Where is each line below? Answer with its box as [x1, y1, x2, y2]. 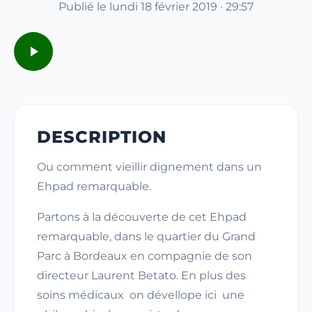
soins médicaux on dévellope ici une [37, 288, 244, 302]
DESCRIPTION [37, 127, 166, 147]
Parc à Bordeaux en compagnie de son [37, 249, 252, 263]
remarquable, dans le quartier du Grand [37, 230, 256, 243]
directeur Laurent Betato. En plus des [37, 269, 246, 282]
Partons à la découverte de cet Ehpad [37, 210, 247, 224]
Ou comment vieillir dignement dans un [37, 160, 262, 173]
